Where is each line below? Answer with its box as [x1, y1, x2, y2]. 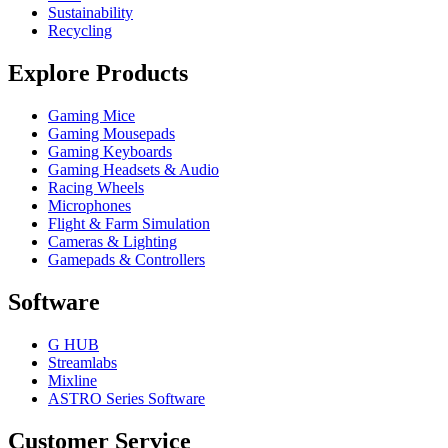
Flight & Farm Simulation [48, 215, 210, 233]
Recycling [48, 22, 112, 40]
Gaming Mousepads [48, 125, 175, 143]
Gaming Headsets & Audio [48, 161, 219, 179]
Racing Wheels [48, 179, 144, 197]
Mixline [48, 371, 97, 389]
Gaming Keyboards [48, 143, 172, 161]
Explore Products [8, 60, 188, 87]
